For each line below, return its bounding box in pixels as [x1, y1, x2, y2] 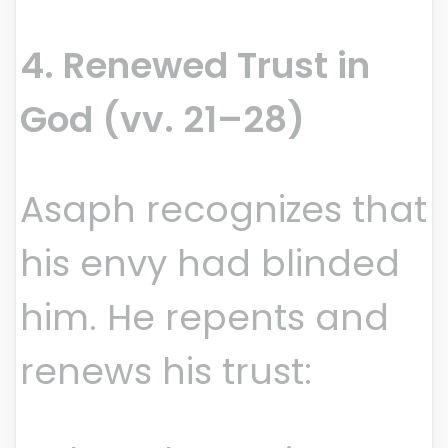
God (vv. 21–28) [20, 94, 305, 146]
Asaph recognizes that [20, 184, 427, 236]
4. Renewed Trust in [20, 40, 370, 92]
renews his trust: [20, 346, 312, 398]
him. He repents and [20, 292, 389, 344]
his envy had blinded [20, 238, 400, 290]
